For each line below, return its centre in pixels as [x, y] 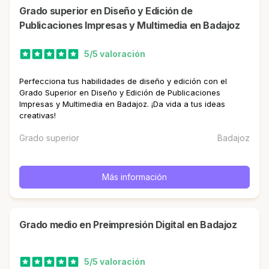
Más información [134, 177]
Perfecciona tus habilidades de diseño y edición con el [123, 81]
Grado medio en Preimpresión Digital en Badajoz [131, 225]
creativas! [38, 115]
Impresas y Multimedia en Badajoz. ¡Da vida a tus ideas [122, 104]
